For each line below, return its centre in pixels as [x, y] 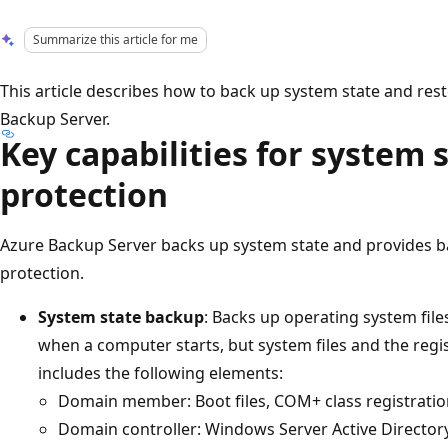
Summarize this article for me [116, 39]
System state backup [121, 316]
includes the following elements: [160, 372]
